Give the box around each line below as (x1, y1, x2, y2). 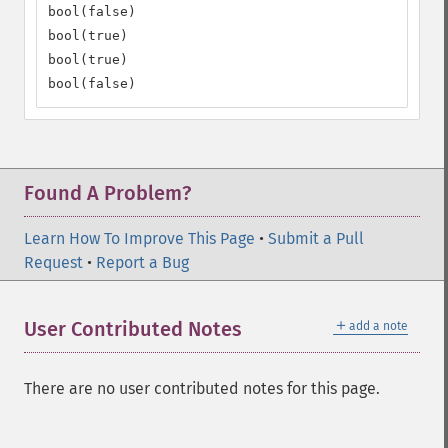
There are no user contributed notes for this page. (24, 379, 380, 398)
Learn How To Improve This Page (24, 229, 255, 248)
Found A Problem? (24, 181, 191, 205)
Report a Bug (96, 253, 189, 272)
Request (24, 253, 83, 272)
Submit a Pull (268, 229, 364, 248)
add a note (349, 319, 408, 333)
